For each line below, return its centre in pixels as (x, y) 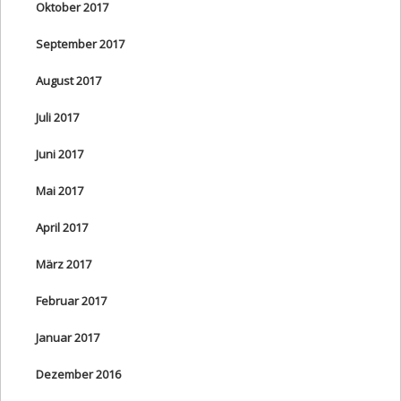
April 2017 (62, 227)
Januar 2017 (68, 337)
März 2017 (64, 264)
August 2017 (68, 80)
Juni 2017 (60, 154)
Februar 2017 (71, 300)
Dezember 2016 (78, 374)
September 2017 (80, 43)
